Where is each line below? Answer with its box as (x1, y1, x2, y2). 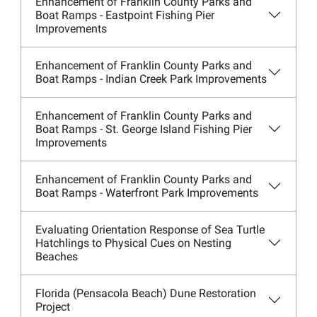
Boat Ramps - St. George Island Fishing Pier (35, 122, 252, 136)
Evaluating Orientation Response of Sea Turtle (35, 222, 265, 236)
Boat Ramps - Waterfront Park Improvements (35, 185, 258, 200)
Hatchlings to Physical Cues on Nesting (35, 236, 231, 250)
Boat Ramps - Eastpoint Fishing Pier (35, 8, 214, 22)
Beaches (35, 249, 78, 263)
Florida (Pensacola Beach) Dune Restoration (35, 286, 256, 300)
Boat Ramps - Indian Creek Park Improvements (35, 71, 267, 86)
